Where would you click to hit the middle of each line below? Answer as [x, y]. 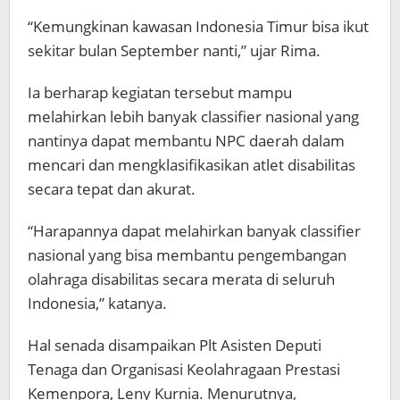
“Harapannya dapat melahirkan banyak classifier [194, 231]
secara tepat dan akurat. [112, 189]
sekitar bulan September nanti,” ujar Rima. [174, 50]
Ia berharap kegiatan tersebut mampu [160, 92]
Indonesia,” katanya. [97, 303]
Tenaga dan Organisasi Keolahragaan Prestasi [184, 369]
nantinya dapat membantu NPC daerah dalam [186, 141]
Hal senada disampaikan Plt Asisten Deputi [175, 345]
